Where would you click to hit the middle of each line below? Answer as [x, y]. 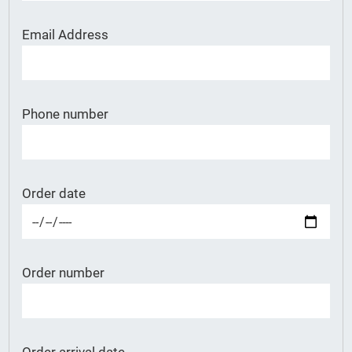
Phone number [65, 114]
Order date [54, 193]
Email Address [65, 35]
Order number [63, 273]
